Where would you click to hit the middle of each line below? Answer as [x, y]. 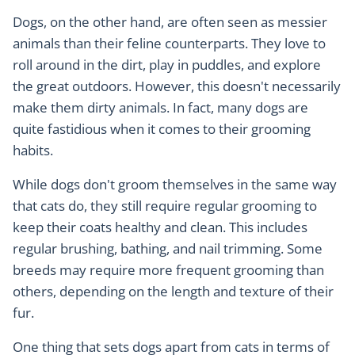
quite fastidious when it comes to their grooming [162, 129]
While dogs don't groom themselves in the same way [175, 185]
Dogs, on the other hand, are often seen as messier [170, 22]
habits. [33, 151]
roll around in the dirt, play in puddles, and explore [167, 65]
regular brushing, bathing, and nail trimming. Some [168, 249]
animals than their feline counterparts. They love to [169, 44]
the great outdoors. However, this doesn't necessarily [177, 86]
